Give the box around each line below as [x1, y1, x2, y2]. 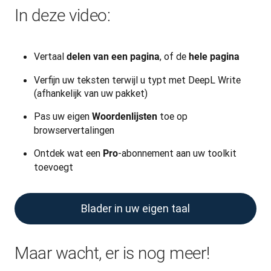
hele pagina [186, 51, 240, 62]
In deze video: [15, 5, 111, 25]
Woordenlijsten [92, 111, 160, 122]
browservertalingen [34, 124, 114, 136]
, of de [160, 50, 186, 62]
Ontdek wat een [34, 147, 103, 159]
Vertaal [34, 50, 64, 62]
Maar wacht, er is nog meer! [15, 243, 210, 263]
